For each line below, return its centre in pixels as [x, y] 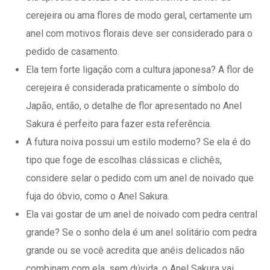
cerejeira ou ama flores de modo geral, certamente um [139, 15]
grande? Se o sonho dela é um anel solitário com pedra [142, 232]
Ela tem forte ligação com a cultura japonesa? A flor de [140, 69]
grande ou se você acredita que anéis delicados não [136, 250]
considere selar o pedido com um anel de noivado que [140, 178]
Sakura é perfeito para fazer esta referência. [119, 124]
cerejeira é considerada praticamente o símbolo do [133, 87]
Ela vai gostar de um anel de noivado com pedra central [142, 214]
